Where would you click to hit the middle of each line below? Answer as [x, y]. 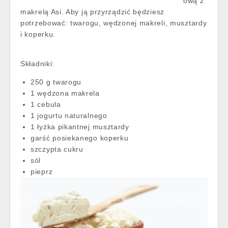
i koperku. [42, 34]
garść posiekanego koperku [80, 138]
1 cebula [46, 104]
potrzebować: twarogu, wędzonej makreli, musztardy [114, 23]
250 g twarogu [56, 82]
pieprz [43, 171]
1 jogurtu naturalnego [70, 115]
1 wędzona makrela [66, 93]
